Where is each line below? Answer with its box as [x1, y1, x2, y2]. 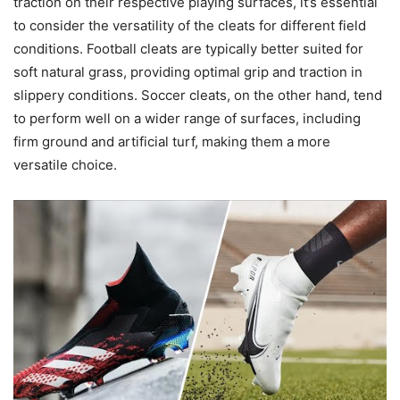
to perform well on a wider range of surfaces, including [13, 110, 361, 128]
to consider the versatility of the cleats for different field [13, 17, 366, 35]
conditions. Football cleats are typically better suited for [13, 40, 363, 58]
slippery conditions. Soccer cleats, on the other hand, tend [13, 87, 382, 104]
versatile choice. [13, 156, 117, 174]
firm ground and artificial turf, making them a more [13, 133, 330, 151]
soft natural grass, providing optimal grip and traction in [13, 63, 362, 81]
